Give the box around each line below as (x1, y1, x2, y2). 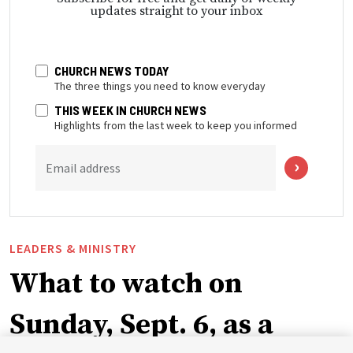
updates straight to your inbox (91, 2, 262, 19)
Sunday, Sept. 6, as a (9, 307, 273, 343)
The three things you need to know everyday (54, 78, 266, 93)
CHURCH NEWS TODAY (54, 62, 169, 78)
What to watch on (9, 266, 243, 302)
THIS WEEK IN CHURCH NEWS (54, 102, 206, 117)
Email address (46, 159, 121, 176)
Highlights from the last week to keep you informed (54, 117, 297, 132)
